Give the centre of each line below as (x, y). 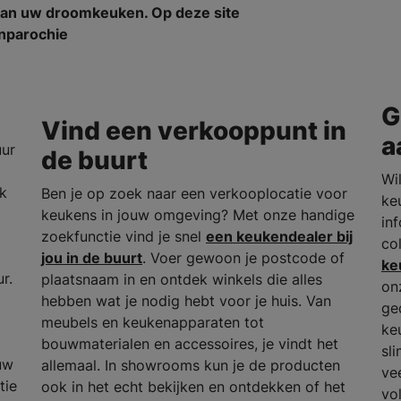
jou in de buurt (91, 258)
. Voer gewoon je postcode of (243, 258)
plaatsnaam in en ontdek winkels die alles (181, 280)
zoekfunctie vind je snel (123, 237)
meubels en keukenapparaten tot (152, 323)
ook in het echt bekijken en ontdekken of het (193, 387)
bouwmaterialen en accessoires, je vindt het (189, 344)
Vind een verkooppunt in (193, 131)
